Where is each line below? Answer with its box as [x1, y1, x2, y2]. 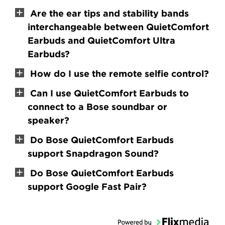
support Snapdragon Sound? [28, 148, 159, 159]
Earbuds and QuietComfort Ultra [28, 35, 176, 46]
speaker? [28, 115, 70, 126]
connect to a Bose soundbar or [28, 101, 168, 112]
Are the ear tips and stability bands [28, 8, 189, 19]
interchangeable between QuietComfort [28, 21, 209, 32]
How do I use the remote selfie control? [28, 68, 209, 79]
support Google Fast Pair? [28, 181, 147, 192]
